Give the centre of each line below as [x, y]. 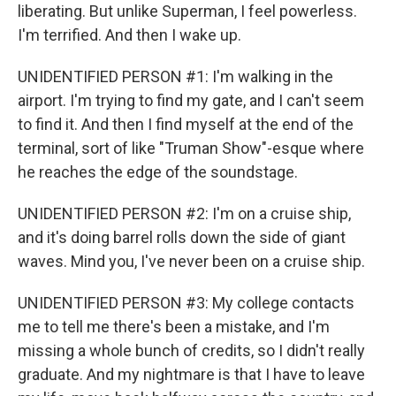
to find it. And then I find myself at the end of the [186, 124]
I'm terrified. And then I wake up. [129, 35]
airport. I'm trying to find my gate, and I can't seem [191, 100]
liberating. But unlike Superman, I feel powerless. [187, 11]
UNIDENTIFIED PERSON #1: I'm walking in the [175, 76]
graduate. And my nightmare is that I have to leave [191, 374]
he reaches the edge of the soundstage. [158, 172]
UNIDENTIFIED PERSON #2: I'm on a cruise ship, [184, 213]
